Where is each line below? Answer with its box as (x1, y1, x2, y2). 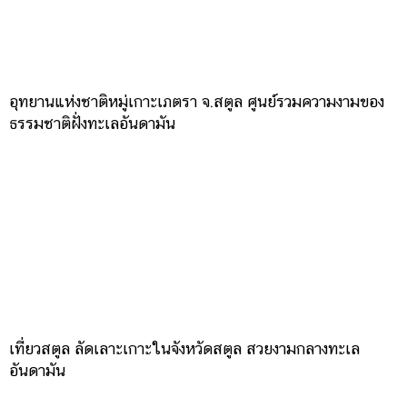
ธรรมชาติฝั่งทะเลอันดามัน (9, 113, 175, 133)
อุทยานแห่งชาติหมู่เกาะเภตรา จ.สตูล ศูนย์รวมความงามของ (9, 91, 384, 111)
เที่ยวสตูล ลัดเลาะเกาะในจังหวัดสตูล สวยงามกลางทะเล (9, 338, 360, 358)
